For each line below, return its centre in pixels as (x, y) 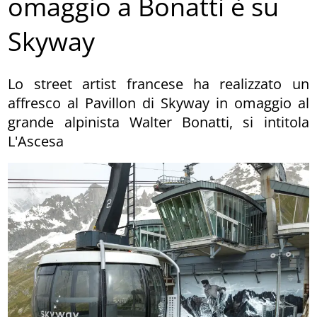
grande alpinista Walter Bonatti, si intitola (158, 122)
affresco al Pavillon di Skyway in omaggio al (158, 103)
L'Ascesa (36, 141)
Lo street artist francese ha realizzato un (158, 83)
